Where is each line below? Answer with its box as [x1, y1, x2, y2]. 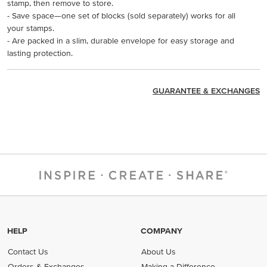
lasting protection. [7, 48, 73, 58]
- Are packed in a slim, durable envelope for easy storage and [7, 35, 234, 45]
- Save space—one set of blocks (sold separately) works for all [7, 10, 235, 20]
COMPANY [141, 226, 182, 235]
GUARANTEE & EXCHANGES [153, 86, 260, 96]
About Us [141, 247, 176, 256]
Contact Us [8, 247, 49, 256]
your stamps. [7, 23, 54, 33]
